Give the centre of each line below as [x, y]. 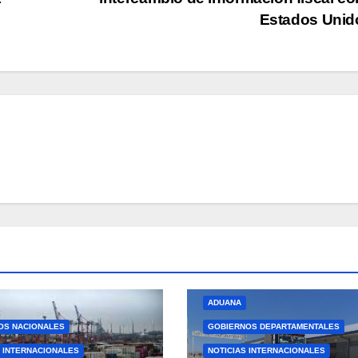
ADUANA [224, 302]
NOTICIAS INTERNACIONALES [266, 350]
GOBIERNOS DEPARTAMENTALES [273, 326]
